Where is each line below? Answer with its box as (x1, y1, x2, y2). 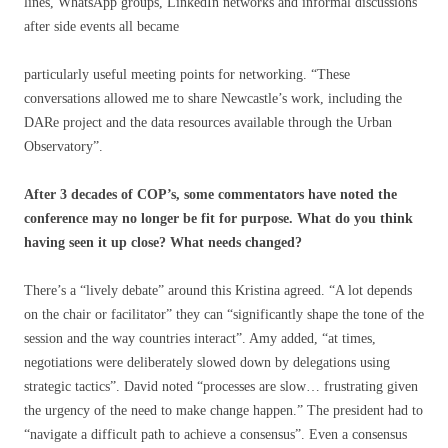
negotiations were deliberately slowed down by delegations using (24, 355, 390, 371)
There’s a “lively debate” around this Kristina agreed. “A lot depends (24, 283, 412, 299)
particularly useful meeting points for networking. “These (24, 67, 350, 83)
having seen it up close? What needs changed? (24, 235, 302, 251)
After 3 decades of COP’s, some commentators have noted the (24, 187, 397, 203)
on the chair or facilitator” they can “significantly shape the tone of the (24, 307, 424, 323)
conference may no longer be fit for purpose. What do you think (24, 211, 413, 227)
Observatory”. (24, 139, 103, 155)
